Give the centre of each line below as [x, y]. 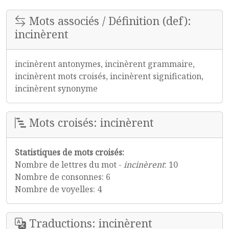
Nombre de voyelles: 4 [58, 189]
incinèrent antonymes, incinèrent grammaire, [105, 64]
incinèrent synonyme [56, 88]
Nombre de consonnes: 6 [63, 177]
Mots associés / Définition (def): [109, 21]
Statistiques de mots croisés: [70, 152]
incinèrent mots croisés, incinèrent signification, [109, 76]
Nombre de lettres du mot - [69, 165]
